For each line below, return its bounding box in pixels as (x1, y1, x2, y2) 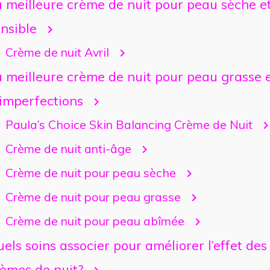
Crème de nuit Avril (5, 44, 109, 60)
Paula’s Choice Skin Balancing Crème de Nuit (5, 116, 253, 132)
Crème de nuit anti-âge (5, 140, 131, 156)
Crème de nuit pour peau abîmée (5, 213, 184, 228)
